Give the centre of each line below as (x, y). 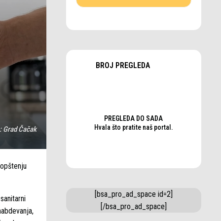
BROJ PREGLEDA (123, 65)
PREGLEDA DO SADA (134, 118)
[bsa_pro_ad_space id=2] (133, 194)
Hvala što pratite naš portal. (133, 127)
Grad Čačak (19, 129)
